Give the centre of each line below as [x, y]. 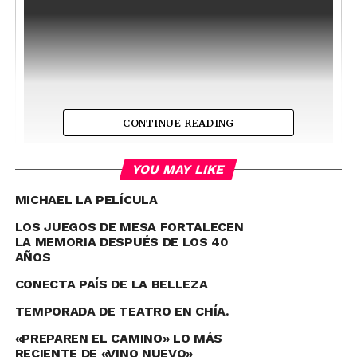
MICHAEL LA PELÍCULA [86, 200]
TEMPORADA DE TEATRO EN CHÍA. [122, 311]
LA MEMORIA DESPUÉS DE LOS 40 [122, 242]
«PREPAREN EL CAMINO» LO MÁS [119, 338]
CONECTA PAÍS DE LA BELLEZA [111, 284]
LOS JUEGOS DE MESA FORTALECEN [129, 227]
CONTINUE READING [178, 123]
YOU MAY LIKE [179, 169]
